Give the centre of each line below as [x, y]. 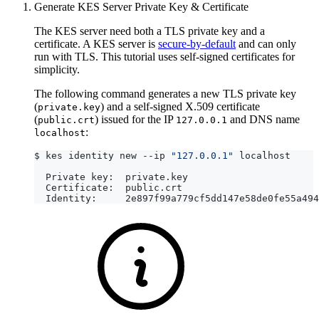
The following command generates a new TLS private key [165, 93]
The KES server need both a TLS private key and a [150, 31]
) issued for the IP [135, 119]
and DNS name [263, 119]
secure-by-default [197, 43]
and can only [266, 43]
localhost [60, 132]
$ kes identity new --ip [103, 155]
